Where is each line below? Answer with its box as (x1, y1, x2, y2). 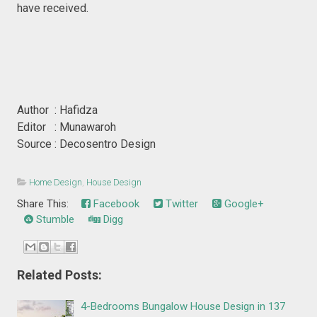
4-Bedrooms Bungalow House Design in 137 (81, 299, 286, 313)
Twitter (163, 197, 199, 211)
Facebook (91, 197, 140, 211)
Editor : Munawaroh (17, 120, 117, 134)
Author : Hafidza (17, 103, 98, 117)
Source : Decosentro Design (17, 137, 156, 151)
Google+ (221, 197, 265, 211)
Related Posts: (17, 267, 103, 282)
